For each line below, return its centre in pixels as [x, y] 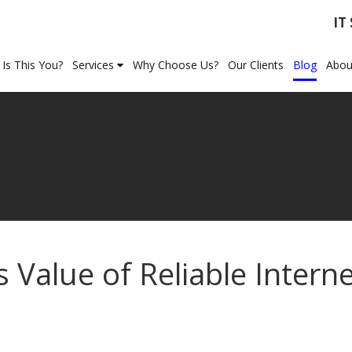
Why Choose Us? [176, 65]
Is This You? [33, 65]
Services [95, 65]
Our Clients [256, 65]
